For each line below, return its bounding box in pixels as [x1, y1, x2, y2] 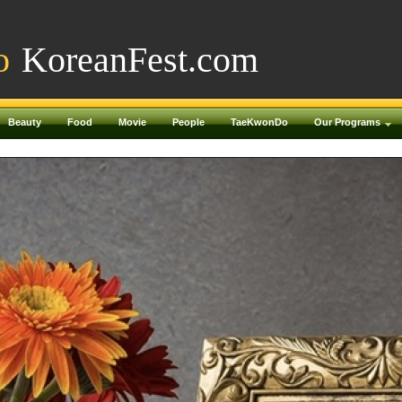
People [172, 117, 205, 127]
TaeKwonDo [231, 117, 288, 127]
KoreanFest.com [22, 39, 258, 80]
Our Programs [314, 117, 380, 127]
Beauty [8, 117, 41, 127]
